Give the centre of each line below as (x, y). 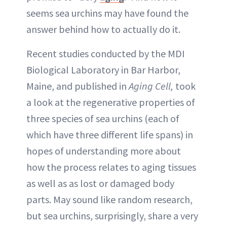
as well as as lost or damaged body (100, 183)
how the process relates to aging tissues (111, 167)
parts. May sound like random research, (109, 199)
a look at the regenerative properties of (111, 102)
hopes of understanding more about (104, 150)
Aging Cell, (151, 86)
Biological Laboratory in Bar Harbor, (103, 69)
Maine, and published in (78, 86)
